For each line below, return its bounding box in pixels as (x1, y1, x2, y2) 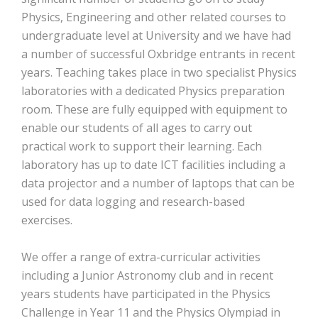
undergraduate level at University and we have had (21, 28, 291, 43)
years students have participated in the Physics (21, 286, 270, 302)
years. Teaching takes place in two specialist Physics (21, 65, 297, 80)
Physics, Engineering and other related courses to (21, 9, 286, 25)
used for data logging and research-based (21, 194, 245, 209)
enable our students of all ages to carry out (21, 120, 252, 136)
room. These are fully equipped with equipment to (21, 102, 287, 117)
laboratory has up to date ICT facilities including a (21, 157, 285, 172)
